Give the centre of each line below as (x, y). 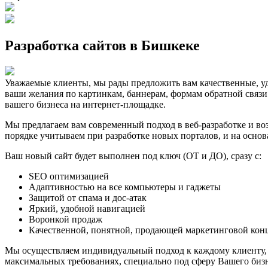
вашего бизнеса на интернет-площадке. (85, 105)
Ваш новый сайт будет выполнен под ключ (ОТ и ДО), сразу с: (133, 156)
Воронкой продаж (66, 220)
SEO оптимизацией (69, 176)
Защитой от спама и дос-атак (88, 198)
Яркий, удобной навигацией (87, 209)
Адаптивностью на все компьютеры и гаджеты (125, 187)
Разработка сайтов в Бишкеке (102, 46)
